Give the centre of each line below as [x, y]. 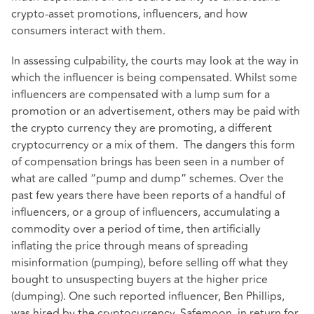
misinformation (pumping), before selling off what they [150, 263]
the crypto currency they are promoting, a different [142, 129]
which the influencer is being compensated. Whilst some [154, 78]
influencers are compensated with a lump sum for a [141, 95]
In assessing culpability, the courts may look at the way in [155, 61]
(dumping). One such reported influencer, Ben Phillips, [148, 297]
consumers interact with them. [88, 31]
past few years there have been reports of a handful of [148, 196]
